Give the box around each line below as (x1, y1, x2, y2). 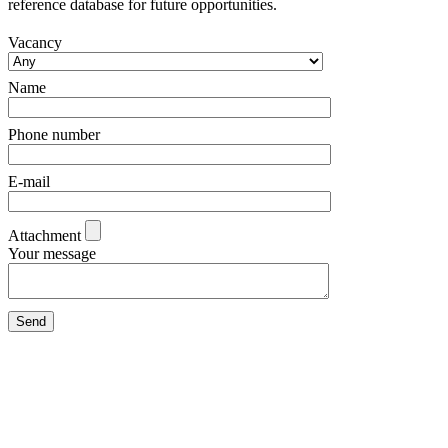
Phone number (8, 126, 100, 144)
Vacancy (8, 34, 62, 52)
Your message (8, 245, 96, 263)
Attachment (8, 227, 81, 245)
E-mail (8, 173, 50, 191)
